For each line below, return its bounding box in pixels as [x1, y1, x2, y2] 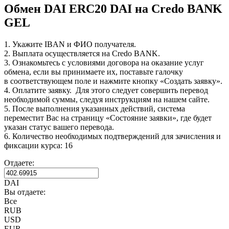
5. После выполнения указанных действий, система [4, 104, 185, 113]
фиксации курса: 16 [4, 141, 73, 150]
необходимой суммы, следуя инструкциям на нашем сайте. [4, 95, 210, 104]
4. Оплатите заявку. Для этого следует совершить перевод [4, 85, 208, 95]
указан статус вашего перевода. [4, 122, 114, 131]
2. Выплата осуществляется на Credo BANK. [4, 49, 160, 58]
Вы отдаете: [4, 187, 45, 196]
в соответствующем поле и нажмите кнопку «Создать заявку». [4, 76, 222, 85]
